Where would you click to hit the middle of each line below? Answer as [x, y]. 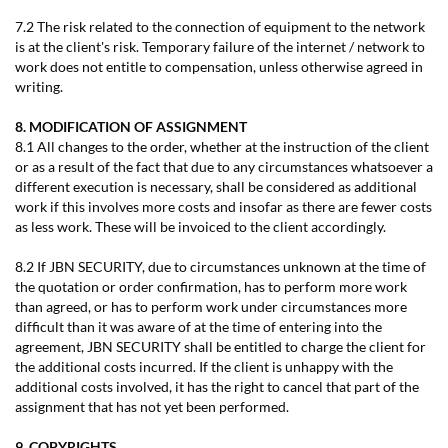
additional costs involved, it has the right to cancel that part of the [217, 386]
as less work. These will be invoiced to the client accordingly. [200, 226]
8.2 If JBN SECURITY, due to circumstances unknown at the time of [220, 266]
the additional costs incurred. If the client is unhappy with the [204, 366]
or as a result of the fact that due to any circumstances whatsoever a [224, 166]
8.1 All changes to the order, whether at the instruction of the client [222, 146]
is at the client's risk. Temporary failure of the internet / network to [220, 46]
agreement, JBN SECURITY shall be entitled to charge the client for [220, 346]
